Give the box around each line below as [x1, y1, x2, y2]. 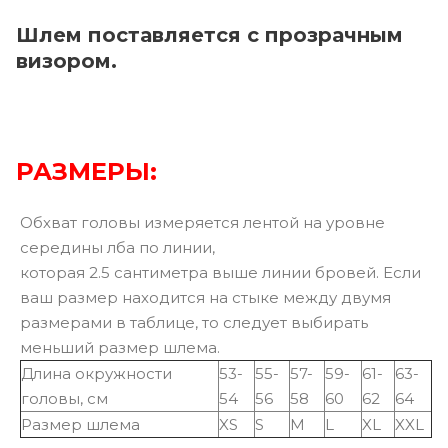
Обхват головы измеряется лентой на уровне [20, 212, 385, 232]
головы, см [21, 388, 108, 408]
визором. [16, 48, 117, 73]
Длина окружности [21, 363, 172, 383]
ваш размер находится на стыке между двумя [20, 287, 391, 307]
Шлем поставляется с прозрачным [16, 22, 403, 47]
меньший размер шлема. [20, 337, 220, 357]
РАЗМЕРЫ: [16, 156, 157, 186]
